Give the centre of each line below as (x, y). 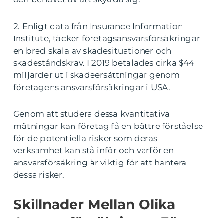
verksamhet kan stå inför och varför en (94, 150)
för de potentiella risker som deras (85, 138)
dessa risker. (39, 175)
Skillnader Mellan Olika (94, 204)
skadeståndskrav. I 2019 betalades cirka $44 (104, 63)
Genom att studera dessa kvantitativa (92, 114)
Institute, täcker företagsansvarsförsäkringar (107, 38)
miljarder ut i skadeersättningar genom (97, 75)
